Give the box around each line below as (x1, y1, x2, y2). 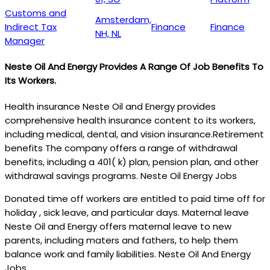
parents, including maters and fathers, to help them (5, 234, 238, 246)
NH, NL (95, 27, 121, 40)
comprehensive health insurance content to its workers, (5, 114, 256, 127)
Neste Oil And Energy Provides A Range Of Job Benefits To (5, 60, 263, 74)
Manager (5, 34, 45, 48)
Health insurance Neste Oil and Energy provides (5, 100, 216, 113)
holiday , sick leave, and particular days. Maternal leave (5, 206, 249, 219)
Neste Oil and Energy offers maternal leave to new (5, 220, 231, 233)
